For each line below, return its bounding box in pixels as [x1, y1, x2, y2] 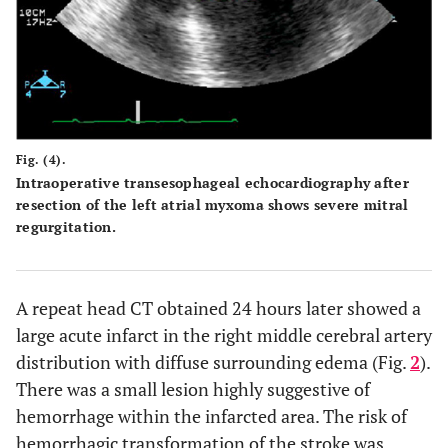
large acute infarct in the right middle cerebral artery [16, 322, 432, 347]
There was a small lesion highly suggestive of [16, 376, 370, 401]
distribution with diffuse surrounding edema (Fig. [16, 349, 410, 374]
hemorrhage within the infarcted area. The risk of [16, 403, 407, 428]
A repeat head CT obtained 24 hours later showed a [16, 295, 421, 320]
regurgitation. [16, 216, 116, 236]
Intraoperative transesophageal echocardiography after [16, 172, 409, 192]
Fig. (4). [16, 151, 67, 167]
